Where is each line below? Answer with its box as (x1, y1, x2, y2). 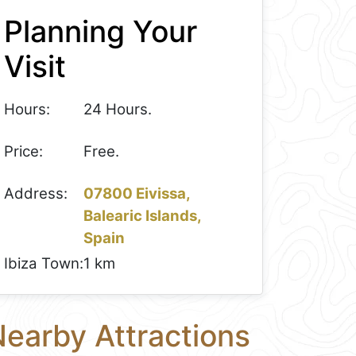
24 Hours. (83, 100, 153, 119)
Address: (4, 184, 68, 203)
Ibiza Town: (4, 254, 84, 273)
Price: (4, 141, 44, 161)
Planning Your (4, 13, 198, 49)
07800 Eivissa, (83, 184, 192, 203)
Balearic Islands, (83, 206, 203, 225)
